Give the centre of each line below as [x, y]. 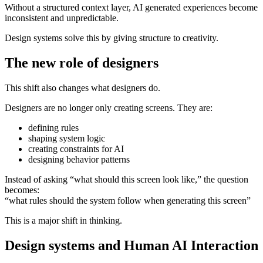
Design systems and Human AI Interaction [131, 245]
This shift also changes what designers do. [82, 87]
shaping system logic [67, 138]
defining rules [53, 127]
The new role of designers [82, 63]
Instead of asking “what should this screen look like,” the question [127, 179]
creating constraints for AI [76, 149]
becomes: [22, 190]
